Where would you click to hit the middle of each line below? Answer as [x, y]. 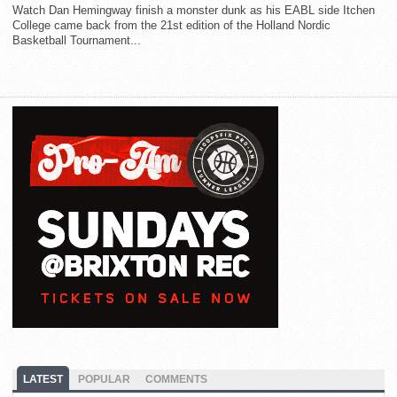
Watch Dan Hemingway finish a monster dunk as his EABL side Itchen [194, 11]
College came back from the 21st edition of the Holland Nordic [171, 26]
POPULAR [104, 380]
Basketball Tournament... [77, 41]
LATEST [43, 380]
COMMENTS [176, 380]
